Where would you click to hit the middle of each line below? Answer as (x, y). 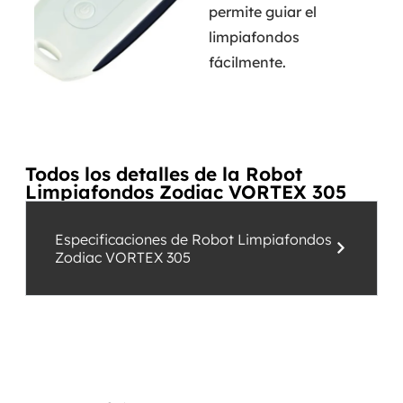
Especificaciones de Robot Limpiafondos (193, 239)
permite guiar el (262, 11)
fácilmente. (247, 62)
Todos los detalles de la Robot (164, 173)
